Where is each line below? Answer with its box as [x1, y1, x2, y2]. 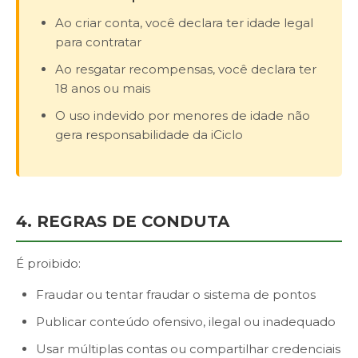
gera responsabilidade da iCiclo [55, 127, 243, 142]
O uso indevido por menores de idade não [55, 108, 310, 123]
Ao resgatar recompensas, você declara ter [55, 62, 316, 77]
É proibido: [16, 256, 81, 271]
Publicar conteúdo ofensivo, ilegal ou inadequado [36, 314, 336, 329]
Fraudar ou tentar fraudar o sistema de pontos [36, 287, 316, 302]
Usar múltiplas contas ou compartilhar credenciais [36, 341, 340, 356]
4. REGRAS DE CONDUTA [16, 212, 229, 231]
